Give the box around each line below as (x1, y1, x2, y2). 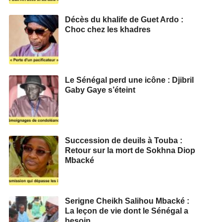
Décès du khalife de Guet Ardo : (65, 15, 183, 24)
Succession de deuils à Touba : (65, 136, 182, 145)
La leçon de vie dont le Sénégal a (65, 206, 188, 215)
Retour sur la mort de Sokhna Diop (65, 146, 195, 155)
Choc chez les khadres (65, 25, 151, 34)
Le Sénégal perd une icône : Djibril (65, 75, 194, 84)
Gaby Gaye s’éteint (65, 85, 135, 94)
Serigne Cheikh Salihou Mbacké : (65, 196, 189, 205)
